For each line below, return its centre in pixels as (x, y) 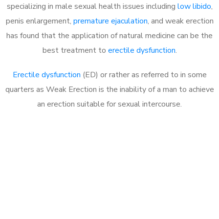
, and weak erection (180, 21)
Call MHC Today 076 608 (109, 164)
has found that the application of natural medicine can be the (109, 35)
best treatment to (75, 50)
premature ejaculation (110, 21)
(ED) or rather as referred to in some (143, 75)
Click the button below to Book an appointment (109, 199)
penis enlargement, (39, 21)
